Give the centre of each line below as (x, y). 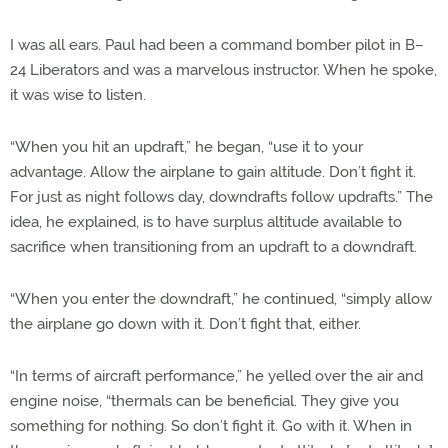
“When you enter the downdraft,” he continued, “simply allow (221, 298)
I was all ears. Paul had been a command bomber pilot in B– (217, 44)
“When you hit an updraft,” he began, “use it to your (186, 146)
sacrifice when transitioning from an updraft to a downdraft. (213, 246)
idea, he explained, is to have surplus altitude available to (206, 221)
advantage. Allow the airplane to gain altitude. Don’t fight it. (213, 171)
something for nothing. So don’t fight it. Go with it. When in (211, 425)
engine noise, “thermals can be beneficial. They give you (204, 400)
